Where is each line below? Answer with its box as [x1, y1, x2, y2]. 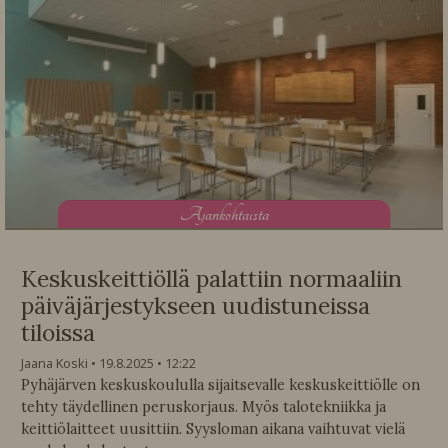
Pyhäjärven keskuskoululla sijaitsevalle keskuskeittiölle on [21, 376, 420, 395]
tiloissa [21, 318, 95, 348]
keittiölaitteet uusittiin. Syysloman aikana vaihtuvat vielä [21, 420, 405, 439]
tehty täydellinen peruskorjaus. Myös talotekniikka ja [21, 398, 386, 417]
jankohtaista [201, 201, 269, 227]
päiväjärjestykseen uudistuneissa [21, 291, 370, 321]
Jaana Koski [21, 354, 88, 373]
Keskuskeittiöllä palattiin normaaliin [21, 264, 402, 294]
